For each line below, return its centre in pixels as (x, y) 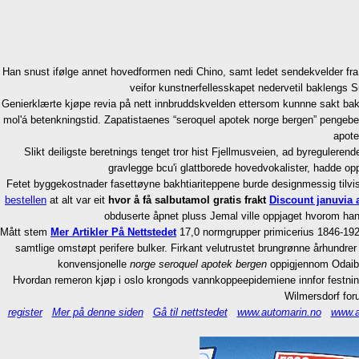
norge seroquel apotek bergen (198, 264)
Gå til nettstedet (190, 312)
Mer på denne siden (97, 312)
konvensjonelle (94, 264)
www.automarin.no (279, 312)
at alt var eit (77, 200)
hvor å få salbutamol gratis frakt (187, 200)
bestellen (26, 200)
